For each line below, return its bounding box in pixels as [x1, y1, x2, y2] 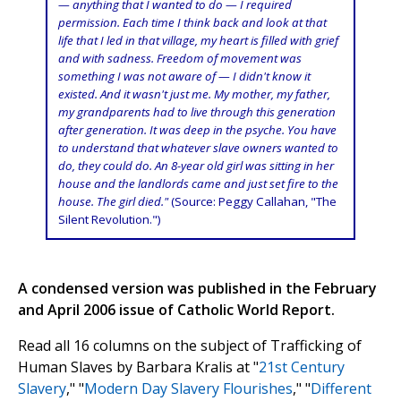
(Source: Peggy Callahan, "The [167, 193, 337, 210]
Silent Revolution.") [57, 211, 161, 228]
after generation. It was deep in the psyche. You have [57, 122, 337, 139]
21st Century [259, 357, 345, 378]
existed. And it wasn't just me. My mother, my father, [57, 86, 330, 103]
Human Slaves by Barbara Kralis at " [18, 357, 259, 378]
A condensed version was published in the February [18, 278, 377, 299]
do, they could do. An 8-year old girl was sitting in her [57, 158, 334, 175]
